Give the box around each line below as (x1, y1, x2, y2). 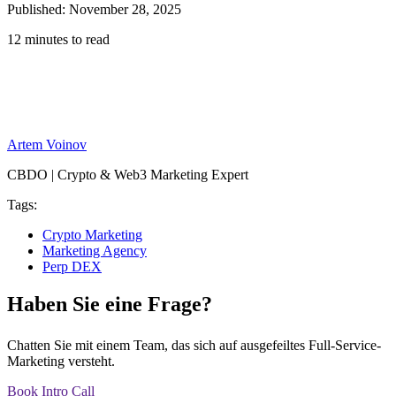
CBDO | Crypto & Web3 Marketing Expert (7, 166, 248, 182)
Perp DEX (42, 258, 102, 274)
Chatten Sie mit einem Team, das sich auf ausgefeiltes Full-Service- (7, 337, 381, 353)
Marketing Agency (42, 242, 147, 258)
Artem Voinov (7, 136, 87, 152)
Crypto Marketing (42, 226, 142, 242)
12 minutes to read (7, 31, 110, 47)
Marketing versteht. (7, 353, 115, 369)
